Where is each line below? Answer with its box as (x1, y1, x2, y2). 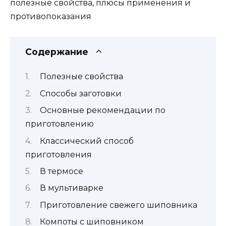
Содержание (25, 46, 88, 57)
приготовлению (25, 119, 94, 129)
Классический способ (40, 136, 134, 146)
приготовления (25, 149, 92, 159)
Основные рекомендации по (40, 105, 165, 116)
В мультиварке (40, 183, 103, 193)
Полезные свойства (40, 72, 123, 82)
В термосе (40, 166, 83, 176)
